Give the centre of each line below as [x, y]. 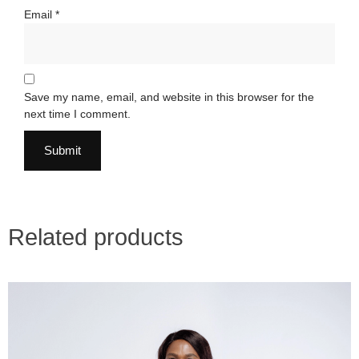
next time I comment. [77, 114]
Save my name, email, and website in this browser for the [169, 97]
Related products [96, 238]
